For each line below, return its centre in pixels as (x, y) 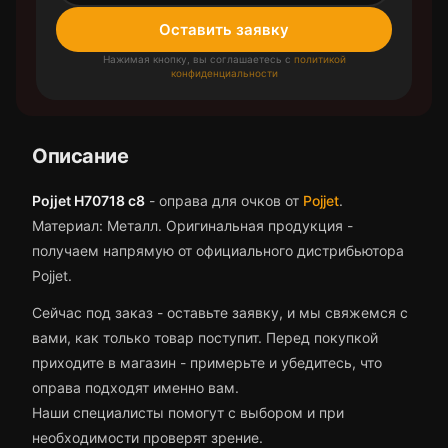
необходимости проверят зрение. (147, 437)
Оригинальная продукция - (257, 225)
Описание (80, 156)
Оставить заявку (224, 29)
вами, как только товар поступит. (149, 337)
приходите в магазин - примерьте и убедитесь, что (207, 362)
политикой (319, 59)
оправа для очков (220, 200)
